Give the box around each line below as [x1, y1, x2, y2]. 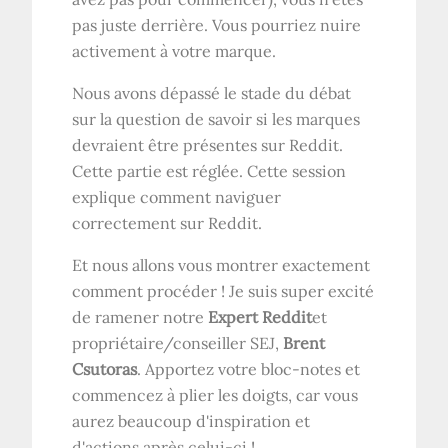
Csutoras [72, 359, 138, 380]
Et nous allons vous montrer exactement [72, 255, 371, 276]
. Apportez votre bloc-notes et [137, 359, 361, 380]
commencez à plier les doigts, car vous [72, 385, 359, 406]
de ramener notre [72, 307, 209, 328]
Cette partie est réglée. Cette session [72, 161, 347, 182]
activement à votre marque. [72, 41, 277, 62]
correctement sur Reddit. [72, 213, 263, 234]
